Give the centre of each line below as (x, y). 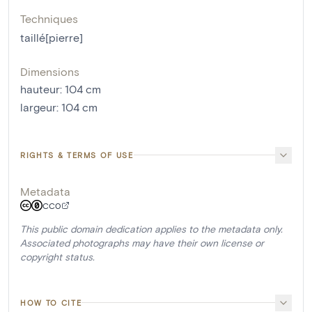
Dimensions (50, 71)
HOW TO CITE (51, 302)
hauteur (40, 88)
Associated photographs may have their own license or (142, 242)
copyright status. (57, 256)
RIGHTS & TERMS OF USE (77, 155)
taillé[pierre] (52, 37)
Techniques (49, 18)
